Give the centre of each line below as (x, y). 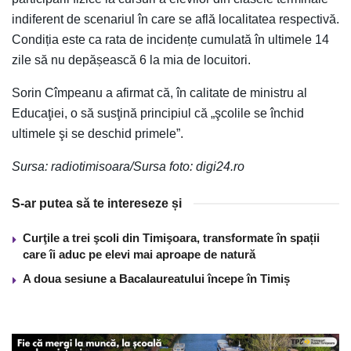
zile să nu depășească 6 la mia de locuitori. (131, 60)
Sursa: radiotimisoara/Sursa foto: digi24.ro (128, 166)
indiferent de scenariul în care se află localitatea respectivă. (175, 19)
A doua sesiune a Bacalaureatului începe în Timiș (156, 278)
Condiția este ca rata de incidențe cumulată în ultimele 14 (170, 39)
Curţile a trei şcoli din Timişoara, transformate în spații (171, 237)
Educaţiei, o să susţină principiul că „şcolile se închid (158, 113)
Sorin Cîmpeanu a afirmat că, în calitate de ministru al (159, 92)
